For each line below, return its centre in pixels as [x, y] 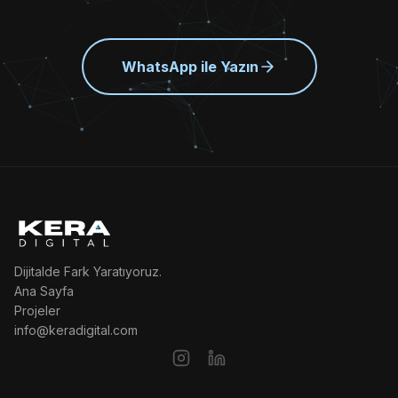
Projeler [37, 310]
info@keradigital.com [76, 330]
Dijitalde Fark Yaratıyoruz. [88, 271]
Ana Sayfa [44, 291]
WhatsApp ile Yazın [190, 66]
